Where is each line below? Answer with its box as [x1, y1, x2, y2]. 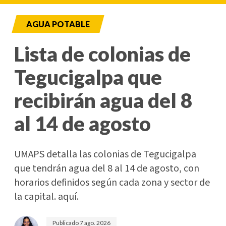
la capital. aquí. [14, 190, 79, 204]
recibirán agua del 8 [14, 88, 192, 113]
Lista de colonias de [14, 42, 191, 67]
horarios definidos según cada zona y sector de [14, 176, 210, 190]
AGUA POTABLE [26, 19, 90, 29]
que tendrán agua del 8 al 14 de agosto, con [14, 161, 199, 176]
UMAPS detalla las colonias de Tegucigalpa [14, 147, 196, 162]
